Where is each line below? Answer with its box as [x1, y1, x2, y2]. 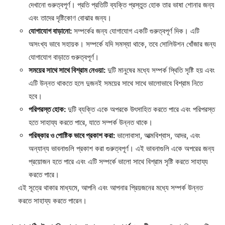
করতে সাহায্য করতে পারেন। [18, 196, 87, 206]
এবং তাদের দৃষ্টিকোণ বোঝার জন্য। [29, 13, 111, 23]
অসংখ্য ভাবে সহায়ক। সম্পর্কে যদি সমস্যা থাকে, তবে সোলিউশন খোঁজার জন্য [29, 39, 216, 49]
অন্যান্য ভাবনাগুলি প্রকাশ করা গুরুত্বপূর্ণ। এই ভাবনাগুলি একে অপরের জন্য [29, 144, 214, 154]
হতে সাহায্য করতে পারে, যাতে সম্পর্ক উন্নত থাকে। [29, 118, 153, 128]
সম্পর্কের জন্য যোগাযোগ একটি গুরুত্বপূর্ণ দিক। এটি [72, 26, 199, 36]
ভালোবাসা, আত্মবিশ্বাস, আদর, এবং [115, 131, 200, 141]
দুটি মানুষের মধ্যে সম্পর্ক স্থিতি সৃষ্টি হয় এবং [105, 65, 215, 75]
